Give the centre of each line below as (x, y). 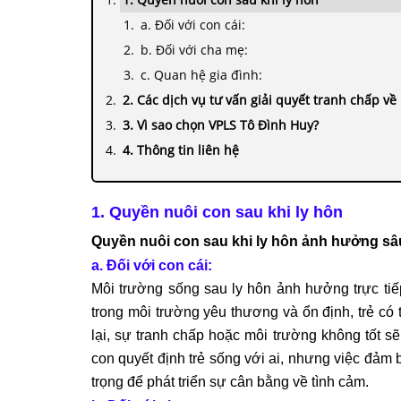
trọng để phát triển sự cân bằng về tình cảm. (230, 381)
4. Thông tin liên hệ (181, 149)
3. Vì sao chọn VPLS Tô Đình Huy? (221, 124)
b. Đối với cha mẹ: (194, 49)
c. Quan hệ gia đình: (201, 74)
